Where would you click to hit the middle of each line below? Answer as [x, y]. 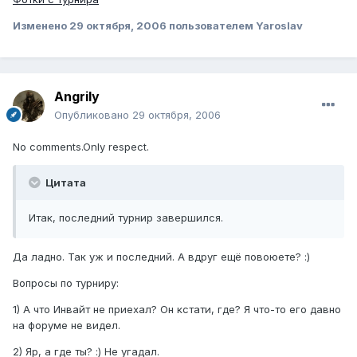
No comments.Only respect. [81, 146]
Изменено [41, 25]
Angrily [77, 96]
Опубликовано [93, 114]
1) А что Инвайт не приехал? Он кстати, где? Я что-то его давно [177, 309]
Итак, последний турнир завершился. [126, 217]
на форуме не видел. [67, 325]
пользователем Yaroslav [235, 25]
